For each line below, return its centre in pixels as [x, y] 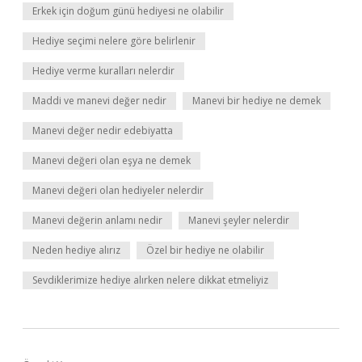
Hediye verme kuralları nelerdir [103, 71]
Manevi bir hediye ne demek [257, 101]
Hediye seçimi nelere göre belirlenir [114, 41]
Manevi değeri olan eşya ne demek [112, 160]
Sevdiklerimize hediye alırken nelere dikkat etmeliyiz [150, 280]
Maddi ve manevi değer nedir [99, 101]
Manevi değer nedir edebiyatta [103, 130]
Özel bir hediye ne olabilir [205, 250]
